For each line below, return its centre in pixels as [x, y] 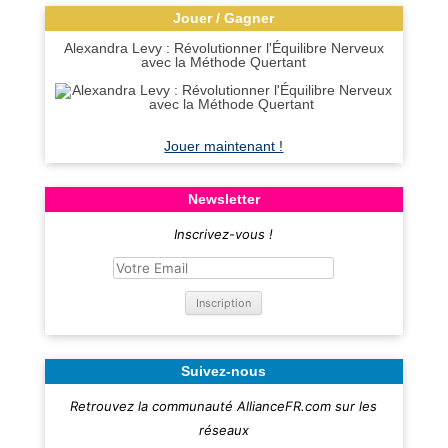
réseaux [223, 430]
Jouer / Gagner [224, 18]
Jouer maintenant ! [224, 146]
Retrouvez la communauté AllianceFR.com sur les [224, 406]
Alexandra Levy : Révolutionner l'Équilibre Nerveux [223, 48]
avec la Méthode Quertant [224, 62]
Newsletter [223, 199]
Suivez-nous [224, 371]
